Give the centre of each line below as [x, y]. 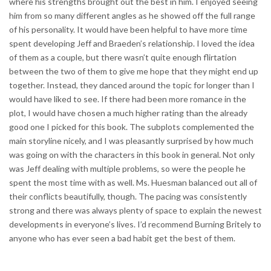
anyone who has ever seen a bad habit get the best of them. [122, 238]
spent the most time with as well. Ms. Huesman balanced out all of [133, 182]
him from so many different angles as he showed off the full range [132, 15]
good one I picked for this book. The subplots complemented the [132, 126]
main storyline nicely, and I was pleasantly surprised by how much [131, 140]
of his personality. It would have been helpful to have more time [128, 29]
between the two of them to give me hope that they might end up [134, 71]
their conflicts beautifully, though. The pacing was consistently [128, 196]
